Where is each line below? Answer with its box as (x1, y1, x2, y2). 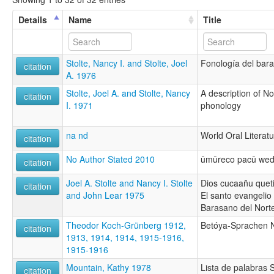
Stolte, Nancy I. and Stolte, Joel (66, 56, 187, 69)
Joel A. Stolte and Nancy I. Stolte (66, 176, 193, 189)
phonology (201, 98, 241, 111)
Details (18, 13, 47, 26)
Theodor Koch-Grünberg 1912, (66, 218, 186, 231)
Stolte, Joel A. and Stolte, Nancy (66, 86, 190, 99)
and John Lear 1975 (66, 188, 144, 201)
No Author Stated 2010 (66, 152, 155, 165)
